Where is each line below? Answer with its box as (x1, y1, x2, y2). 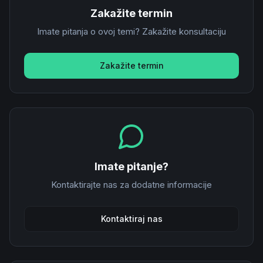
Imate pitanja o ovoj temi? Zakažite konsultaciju (37, 25, 226, 37)
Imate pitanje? (95, 160, 168, 173)
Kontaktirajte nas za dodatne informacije (51, 178, 212, 190)
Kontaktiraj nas (100, 213, 163, 224)
